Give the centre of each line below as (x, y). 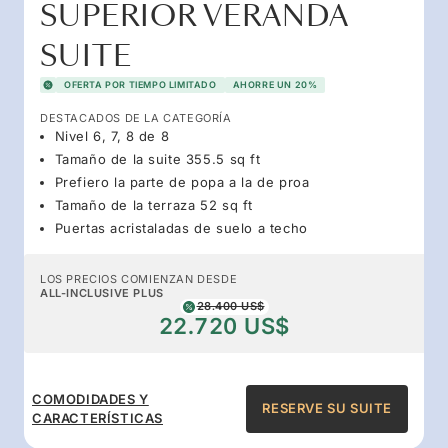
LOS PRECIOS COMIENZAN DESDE (139, 278)
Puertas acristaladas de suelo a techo (181, 227)
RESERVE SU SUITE (327, 408)
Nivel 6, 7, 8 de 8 (112, 135)
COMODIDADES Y (90, 398)
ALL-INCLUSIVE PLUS (102, 292)
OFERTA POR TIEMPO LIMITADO (140, 84)
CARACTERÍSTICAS (97, 417)
